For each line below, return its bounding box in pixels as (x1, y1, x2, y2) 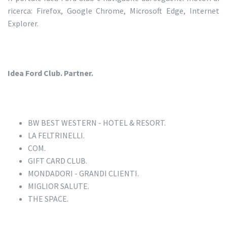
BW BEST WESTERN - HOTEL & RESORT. (28, 118, 166, 128)
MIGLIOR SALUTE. (28, 181, 89, 192)
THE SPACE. (28, 194, 68, 204)
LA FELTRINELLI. (28, 130, 85, 141)
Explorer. (8, 18, 39, 29)
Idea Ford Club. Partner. (8, 68, 93, 79)
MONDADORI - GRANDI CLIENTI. (28, 168, 139, 179)
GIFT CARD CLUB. (28, 156, 87, 166)
